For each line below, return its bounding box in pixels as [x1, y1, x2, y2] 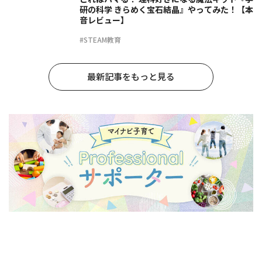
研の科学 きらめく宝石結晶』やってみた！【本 [80, 3, 253, 15]
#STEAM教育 [80, 34, 121, 44]
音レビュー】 [80, 13, 129, 26]
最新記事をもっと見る [87, 70, 175, 82]
